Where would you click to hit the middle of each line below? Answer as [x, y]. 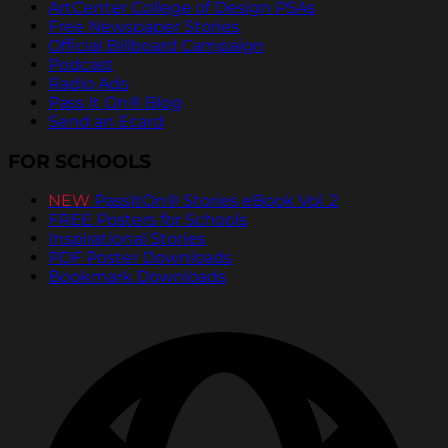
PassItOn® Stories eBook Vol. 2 [214, 201]
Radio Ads [88, 83]
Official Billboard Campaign [156, 45]
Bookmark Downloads [137, 277]
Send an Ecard [106, 121]
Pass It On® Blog [115, 102]
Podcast [80, 64]
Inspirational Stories [126, 239]
